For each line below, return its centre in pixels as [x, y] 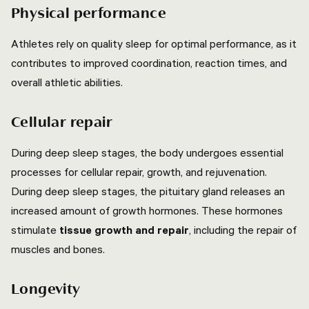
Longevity [46, 290]
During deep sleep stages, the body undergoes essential [147, 152]
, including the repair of [243, 230]
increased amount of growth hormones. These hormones [147, 210]
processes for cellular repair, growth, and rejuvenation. [139, 172]
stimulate [35, 230]
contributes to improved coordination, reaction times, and [149, 63]
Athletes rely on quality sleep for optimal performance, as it [154, 43]
